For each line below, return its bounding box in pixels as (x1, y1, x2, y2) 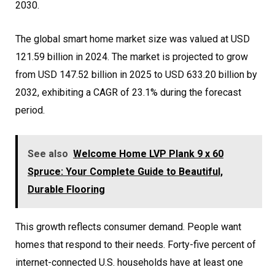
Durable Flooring (28, 184, 105, 196)
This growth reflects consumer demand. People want (15, 221, 241, 233)
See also (28, 148, 68, 160)
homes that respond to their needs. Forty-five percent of (15, 239, 256, 251)
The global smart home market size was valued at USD (15, 33, 250, 45)
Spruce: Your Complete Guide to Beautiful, (28, 166, 223, 178)
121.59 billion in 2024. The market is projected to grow (15, 51, 248, 63)
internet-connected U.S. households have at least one (15, 257, 243, 269)
